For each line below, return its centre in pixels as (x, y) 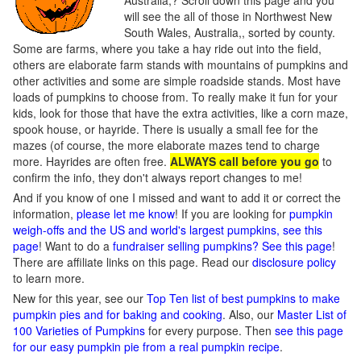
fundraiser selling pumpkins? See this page (222, 246)
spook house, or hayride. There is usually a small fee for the (166, 129)
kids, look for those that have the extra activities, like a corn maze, (180, 113)
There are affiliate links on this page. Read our (133, 262)
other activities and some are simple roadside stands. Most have (177, 81)
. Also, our (250, 314)
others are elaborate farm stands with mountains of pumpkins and (180, 64)
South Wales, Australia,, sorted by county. (230, 32)
